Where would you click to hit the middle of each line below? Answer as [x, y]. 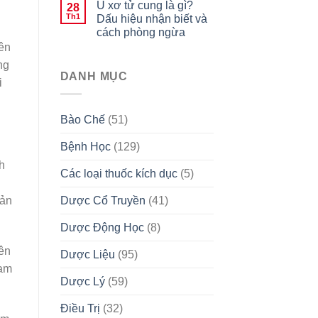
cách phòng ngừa [141, 33]
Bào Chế [82, 119]
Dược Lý [82, 281]
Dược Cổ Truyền [103, 200]
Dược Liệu [87, 254]
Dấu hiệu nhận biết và [152, 19]
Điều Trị [80, 308]
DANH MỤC [94, 77]
